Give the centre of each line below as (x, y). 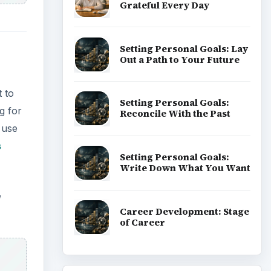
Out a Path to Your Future (179, 59)
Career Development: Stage (184, 211)
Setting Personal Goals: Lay (184, 48)
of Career (142, 222)
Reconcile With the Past (175, 114)
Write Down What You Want (185, 168)
